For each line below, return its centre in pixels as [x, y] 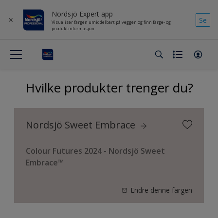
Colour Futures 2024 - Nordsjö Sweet [95, 151]
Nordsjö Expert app [82, 14]
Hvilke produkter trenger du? [109, 88]
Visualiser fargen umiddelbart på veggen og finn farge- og [111, 22]
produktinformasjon [73, 28]
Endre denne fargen [161, 190]
